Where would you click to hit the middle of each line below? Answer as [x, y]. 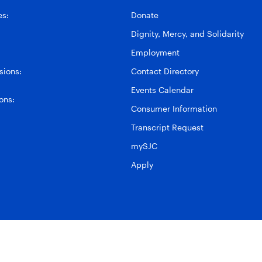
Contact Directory [165, 71]
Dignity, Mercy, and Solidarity [187, 33]
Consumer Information [174, 108]
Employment [155, 52]
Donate [145, 15]
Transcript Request [167, 127]
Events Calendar [162, 89]
